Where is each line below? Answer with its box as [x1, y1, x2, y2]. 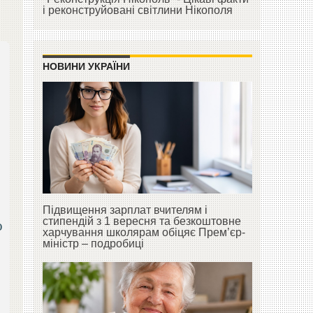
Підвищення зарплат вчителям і [42, 204, 208, 217]
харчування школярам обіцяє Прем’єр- [42, 226, 245, 239]
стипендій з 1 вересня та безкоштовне [42, 215, 241, 228]
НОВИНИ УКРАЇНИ [42, 61, 130, 73]
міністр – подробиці [42, 238, 144, 250]
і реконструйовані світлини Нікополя [42, 4, 233, 17]
